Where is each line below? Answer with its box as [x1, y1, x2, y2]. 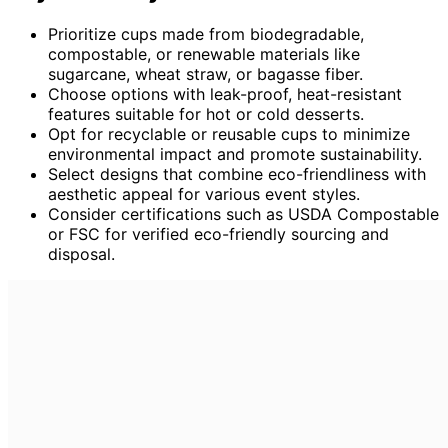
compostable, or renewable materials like [48, 44, 360, 65]
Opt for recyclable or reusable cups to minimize [48, 124, 410, 145]
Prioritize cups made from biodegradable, [48, 24, 364, 45]
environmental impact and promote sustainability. [48, 144, 422, 165]
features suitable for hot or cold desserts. [48, 104, 364, 125]
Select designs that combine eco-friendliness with [48, 164, 426, 185]
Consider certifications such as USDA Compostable [48, 204, 439, 225]
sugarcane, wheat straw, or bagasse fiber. [48, 64, 363, 85]
